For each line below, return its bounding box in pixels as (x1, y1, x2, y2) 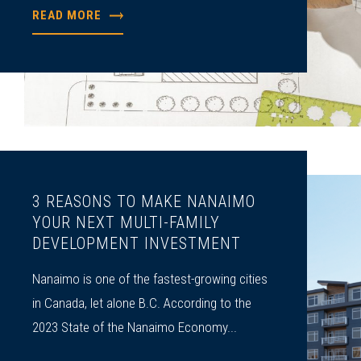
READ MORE (32, 8, 102, 23)
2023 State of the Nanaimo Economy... (32, 319, 238, 336)
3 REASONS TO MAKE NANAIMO (32, 192, 256, 212)
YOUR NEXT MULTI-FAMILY (32, 213, 221, 233)
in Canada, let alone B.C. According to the (32, 295, 252, 312)
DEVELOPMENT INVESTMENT (32, 234, 242, 254)
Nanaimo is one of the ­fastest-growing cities (32, 271, 268, 288)
